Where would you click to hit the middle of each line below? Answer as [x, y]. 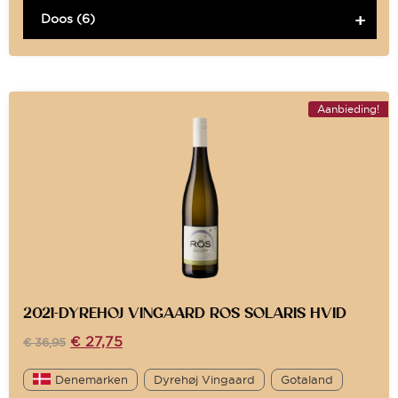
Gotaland [307, 379]
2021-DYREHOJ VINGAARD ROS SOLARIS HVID [185, 312]
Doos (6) [68, 18]
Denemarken [92, 379]
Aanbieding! [348, 108]
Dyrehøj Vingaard [204, 379]
